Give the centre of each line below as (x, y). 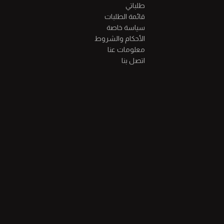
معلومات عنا (126, 50)
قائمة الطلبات (125, 17)
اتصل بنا (133, 61)
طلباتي (135, 6)
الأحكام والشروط (120, 39)
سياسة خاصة (126, 28)
